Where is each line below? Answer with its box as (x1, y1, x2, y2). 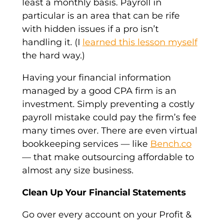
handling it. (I (22, 37, 82, 48)
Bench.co (150, 138, 192, 150)
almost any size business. (22, 165, 134, 176)
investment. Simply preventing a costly (22, 99, 194, 110)
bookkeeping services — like (22, 138, 150, 150)
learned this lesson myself (82, 37, 197, 48)
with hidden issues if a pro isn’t (22, 24, 159, 35)
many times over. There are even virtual (22, 125, 197, 137)
